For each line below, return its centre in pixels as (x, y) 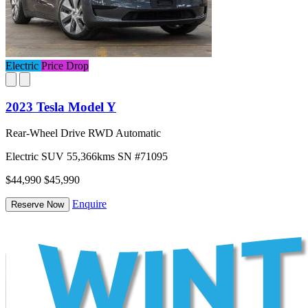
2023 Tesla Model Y (61, 107)
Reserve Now (37, 205)
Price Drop (65, 65)
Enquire (89, 204)
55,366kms (92, 157)
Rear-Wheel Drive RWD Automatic (83, 133)
